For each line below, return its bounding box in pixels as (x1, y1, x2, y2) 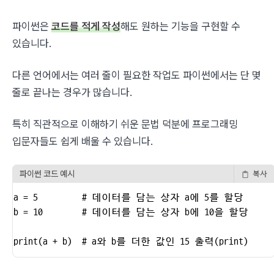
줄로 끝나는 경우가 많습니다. (12, 86, 132, 98)
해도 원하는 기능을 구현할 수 (120, 20, 240, 32)
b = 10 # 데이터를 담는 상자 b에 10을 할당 (13, 207, 248, 218)
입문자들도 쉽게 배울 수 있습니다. (12, 135, 153, 147)
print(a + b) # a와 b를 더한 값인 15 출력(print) (13, 236, 248, 247)
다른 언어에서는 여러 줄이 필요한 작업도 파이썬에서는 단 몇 (12, 69, 261, 81)
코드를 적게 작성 (51, 20, 120, 32)
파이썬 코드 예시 (20, 168, 75, 179)
